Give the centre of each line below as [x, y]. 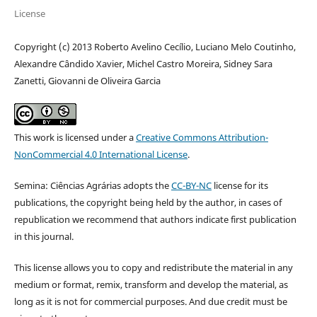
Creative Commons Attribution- [202, 137]
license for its [240, 185]
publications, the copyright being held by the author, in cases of [148, 202]
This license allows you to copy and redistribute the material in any [153, 267]
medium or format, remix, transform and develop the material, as [151, 284]
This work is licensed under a [75, 137]
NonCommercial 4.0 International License [100, 154]
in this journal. [44, 236]
